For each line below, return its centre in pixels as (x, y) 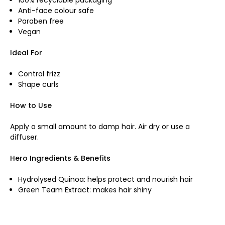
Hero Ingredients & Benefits (60, 158)
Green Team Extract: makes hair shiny (85, 190)
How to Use (31, 105)
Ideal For (26, 52)
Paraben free (41, 21)
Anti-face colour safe (56, 10)
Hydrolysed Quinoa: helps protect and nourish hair (106, 179)
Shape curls (39, 84)
